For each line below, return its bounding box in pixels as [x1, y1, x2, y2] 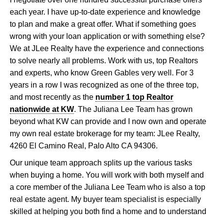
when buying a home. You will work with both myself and [10, 171, 204, 180]
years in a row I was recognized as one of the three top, [10, 81, 199, 90]
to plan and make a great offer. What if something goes [10, 20, 196, 29]
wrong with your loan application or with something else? [10, 32, 205, 41]
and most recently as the [10, 93, 95, 102]
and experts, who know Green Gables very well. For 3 [10, 69, 194, 77]
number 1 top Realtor [95, 93, 173, 102]
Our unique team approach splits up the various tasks [10, 159, 192, 167]
